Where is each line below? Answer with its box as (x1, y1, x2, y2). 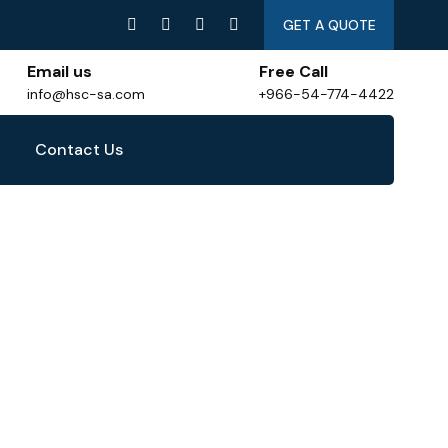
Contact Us (35, 139, 123, 160)
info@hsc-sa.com (27, 85, 146, 103)
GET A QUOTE (282, 15, 376, 34)
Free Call (259, 61, 328, 82)
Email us (27, 61, 93, 82)
